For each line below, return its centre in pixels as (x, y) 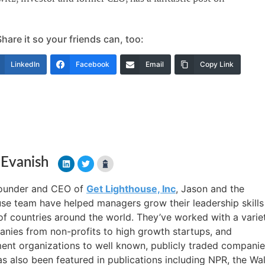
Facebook (92, 64)
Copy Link (216, 64)
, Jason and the (210, 188)
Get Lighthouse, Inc (131, 188)
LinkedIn (25, 64)
